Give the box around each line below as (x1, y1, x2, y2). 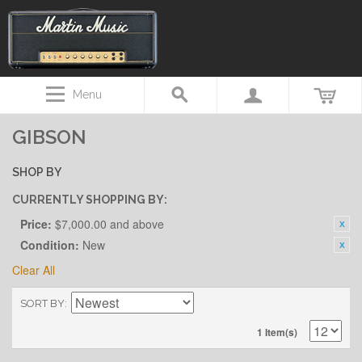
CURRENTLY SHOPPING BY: (12, 193, 167, 206)
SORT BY (20, 297, 65, 309)
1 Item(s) (257, 325, 297, 339)
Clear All (12, 262, 55, 278)
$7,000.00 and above (55, 216, 164, 232)
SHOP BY (12, 166, 61, 179)
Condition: (20, 237, 79, 253)
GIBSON (12, 125, 86, 149)
